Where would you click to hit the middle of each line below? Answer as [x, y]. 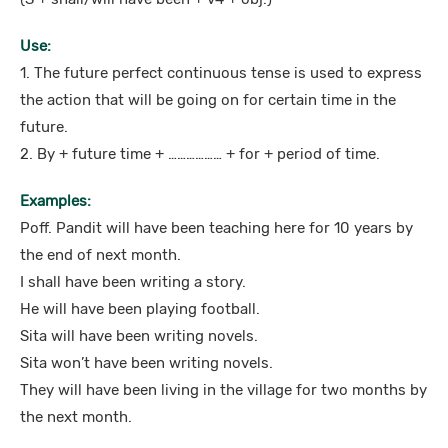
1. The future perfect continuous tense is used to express [221, 73]
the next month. [76, 417]
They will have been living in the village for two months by [223, 390]
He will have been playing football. [140, 309]
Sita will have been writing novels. [139, 336]
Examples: [55, 201]
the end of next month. [100, 255]
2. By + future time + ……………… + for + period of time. [200, 154]
